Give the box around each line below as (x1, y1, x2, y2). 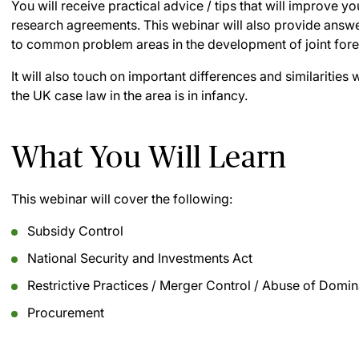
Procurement (27, 305, 104, 321)
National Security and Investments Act (27, 250, 252, 266)
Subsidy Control (27, 223, 123, 239)
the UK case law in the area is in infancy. (11, 87, 248, 103)
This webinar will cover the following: (11, 191, 232, 207)
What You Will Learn (11, 139, 287, 174)
